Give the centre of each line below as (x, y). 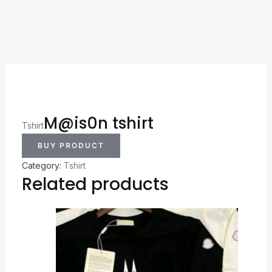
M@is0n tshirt (98, 123)
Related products (95, 184)
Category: (42, 165)
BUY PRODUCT (71, 145)
